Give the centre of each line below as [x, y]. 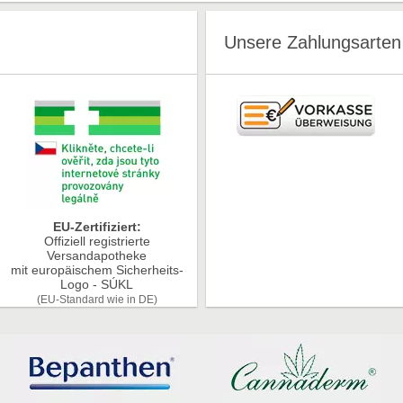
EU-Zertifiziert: [97, 227]
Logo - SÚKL [97, 284]
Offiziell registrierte [97, 241]
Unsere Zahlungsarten [313, 42]
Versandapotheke [97, 255]
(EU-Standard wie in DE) [97, 299]
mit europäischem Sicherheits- [97, 270]
